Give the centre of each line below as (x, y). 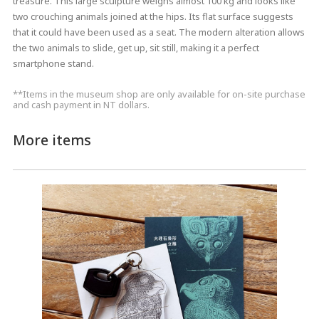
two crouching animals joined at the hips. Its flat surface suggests (153, 16)
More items (52, 140)
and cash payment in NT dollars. (81, 104)
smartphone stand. (54, 63)
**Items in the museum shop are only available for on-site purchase (159, 94)
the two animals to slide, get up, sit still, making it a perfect (136, 47)
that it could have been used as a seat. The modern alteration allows (158, 32)
